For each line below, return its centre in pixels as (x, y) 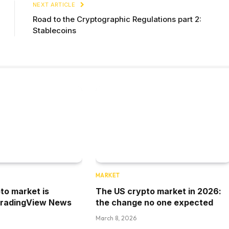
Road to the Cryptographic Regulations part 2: (117, 19)
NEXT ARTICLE (55, 5)
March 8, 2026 (116, 218)
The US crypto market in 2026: (158, 191)
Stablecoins (54, 31)
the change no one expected (154, 203)
